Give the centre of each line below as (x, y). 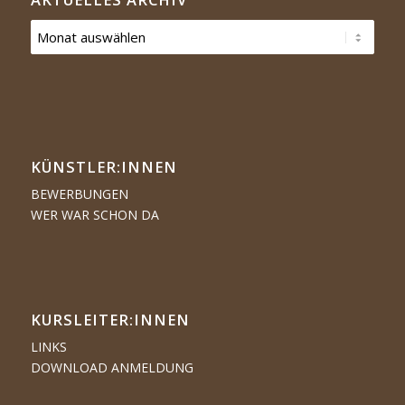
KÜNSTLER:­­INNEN (104, 167)
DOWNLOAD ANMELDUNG (112, 368)
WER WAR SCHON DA (94, 215)
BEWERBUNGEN (79, 194)
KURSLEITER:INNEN (110, 320)
